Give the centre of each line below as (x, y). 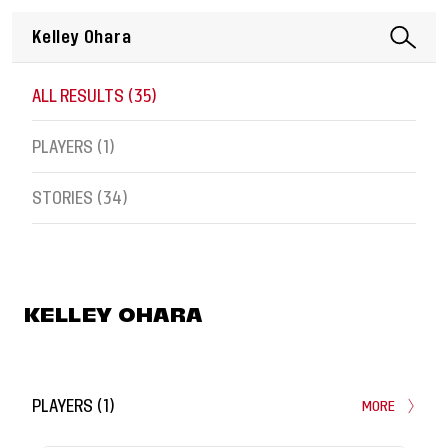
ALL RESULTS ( (83, 96)
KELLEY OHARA (113, 314)
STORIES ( (67, 199)
